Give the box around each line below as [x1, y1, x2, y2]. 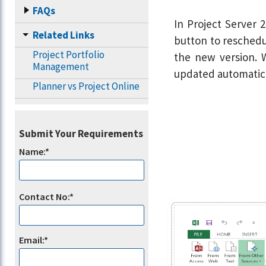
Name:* [18, 145, 49, 158]
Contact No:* [18, 191, 74, 203]
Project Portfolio [33, 47, 104, 61]
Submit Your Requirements [19, 126, 143, 140]
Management [33, 59, 89, 73]
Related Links [33, 28, 94, 42]
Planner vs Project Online [33, 79, 140, 93]
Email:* [18, 233, 48, 246]
